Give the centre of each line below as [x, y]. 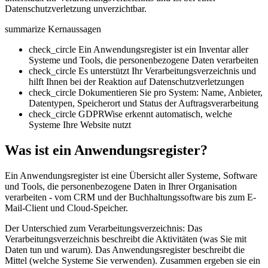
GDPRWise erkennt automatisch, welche [155, 114]
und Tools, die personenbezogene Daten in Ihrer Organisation [121, 186]
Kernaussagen [74, 29]
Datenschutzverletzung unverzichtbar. [76, 8]
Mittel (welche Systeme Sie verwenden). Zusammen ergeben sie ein [133, 260]
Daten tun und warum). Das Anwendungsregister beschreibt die [125, 249]
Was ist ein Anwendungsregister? [106, 150]
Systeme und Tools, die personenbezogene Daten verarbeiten [144, 60]
